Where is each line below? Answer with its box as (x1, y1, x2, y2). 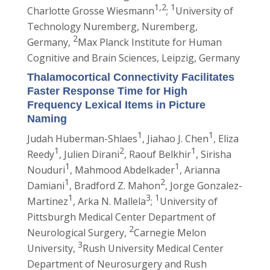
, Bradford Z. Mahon (69, 179, 160, 192)
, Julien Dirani (58, 148, 119, 161)
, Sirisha (195, 148, 231, 161)
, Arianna (179, 163, 220, 177)
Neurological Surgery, (27, 226, 129, 239)
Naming (27, 113, 67, 125)
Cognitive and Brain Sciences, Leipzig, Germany (27, 51, 240, 64)
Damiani (27, 179, 64, 192)
